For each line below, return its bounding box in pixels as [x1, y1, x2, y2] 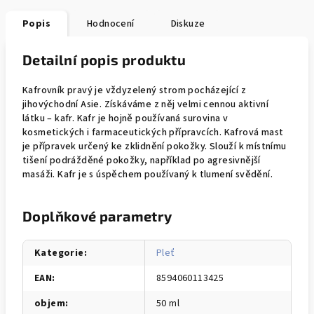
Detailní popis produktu [22, 51, 186, 68]
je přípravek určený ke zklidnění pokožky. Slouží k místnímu [22, 139, 287, 153]
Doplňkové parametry [22, 207, 172, 224]
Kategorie [34, 246, 84, 260]
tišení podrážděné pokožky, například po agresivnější [22, 153, 261, 168]
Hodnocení [87, 17, 135, 31]
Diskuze [170, 17, 205, 31]
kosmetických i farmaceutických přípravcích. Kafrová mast [22, 125, 284, 139]
